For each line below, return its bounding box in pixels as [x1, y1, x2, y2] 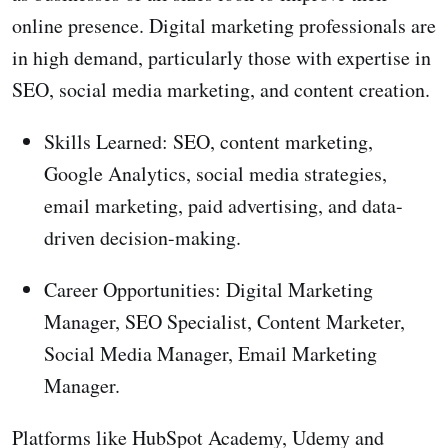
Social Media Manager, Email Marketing [44, 339, 377, 367]
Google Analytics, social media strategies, [44, 159, 387, 187]
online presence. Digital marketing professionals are [12, 11, 436, 39]
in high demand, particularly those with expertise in [12, 43, 431, 71]
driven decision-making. [44, 223, 241, 251]
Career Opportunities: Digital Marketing [44, 275, 373, 303]
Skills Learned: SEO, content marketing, [44, 127, 373, 155]
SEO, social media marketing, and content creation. [12, 75, 430, 103]
